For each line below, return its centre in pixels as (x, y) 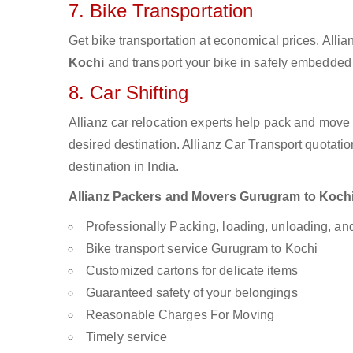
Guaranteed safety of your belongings (192, 293)
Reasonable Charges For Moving (180, 315)
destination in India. (124, 167)
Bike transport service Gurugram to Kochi (202, 249)
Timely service (127, 337)
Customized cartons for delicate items (192, 271)
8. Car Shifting (129, 93)
